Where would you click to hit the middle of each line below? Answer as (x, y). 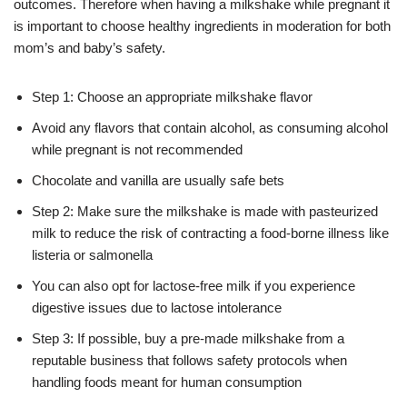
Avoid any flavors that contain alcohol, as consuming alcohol (210, 127)
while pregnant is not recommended (137, 149)
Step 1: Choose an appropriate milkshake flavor (172, 96)
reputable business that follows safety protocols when (189, 360)
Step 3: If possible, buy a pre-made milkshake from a (188, 338)
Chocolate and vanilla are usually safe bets (158, 180)
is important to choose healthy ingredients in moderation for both (202, 25)
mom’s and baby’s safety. (89, 47)
